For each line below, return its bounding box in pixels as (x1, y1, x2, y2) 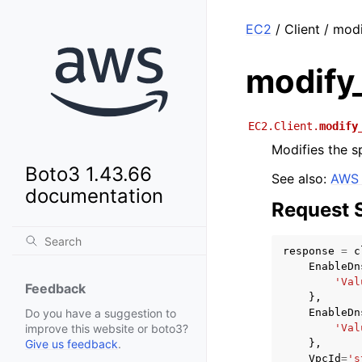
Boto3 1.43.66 (25, 162, 152, 187)
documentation (25, 184, 163, 208)
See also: (271, 170, 330, 187)
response (283, 245, 335, 257)
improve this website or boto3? (25, 322, 188, 336)
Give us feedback (25, 337, 118, 351)
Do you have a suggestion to (25, 306, 176, 321)
